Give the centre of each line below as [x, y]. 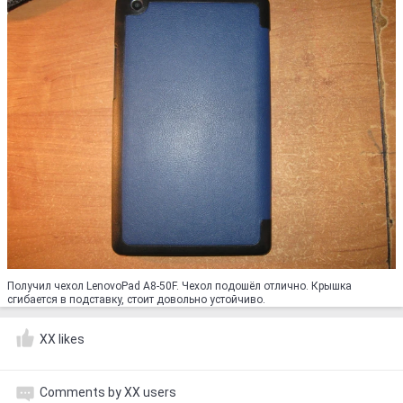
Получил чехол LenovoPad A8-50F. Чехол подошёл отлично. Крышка [179, 286]
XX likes [62, 339]
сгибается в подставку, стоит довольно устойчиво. [136, 300]
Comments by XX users [108, 392]
